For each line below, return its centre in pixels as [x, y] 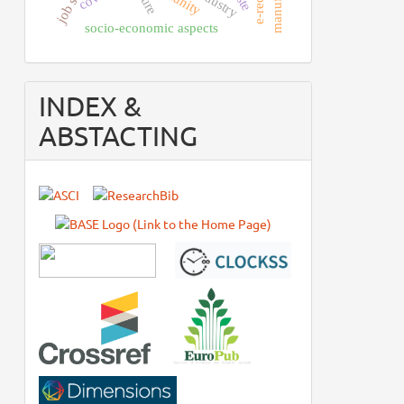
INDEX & [90, 106]
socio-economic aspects [152, 28]
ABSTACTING [118, 136]
